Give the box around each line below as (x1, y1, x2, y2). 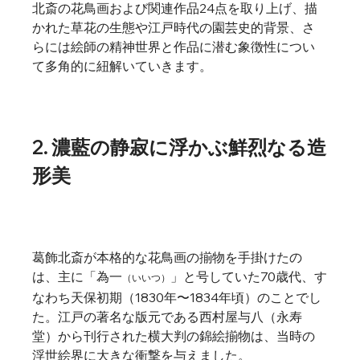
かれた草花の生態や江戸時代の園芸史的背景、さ (32, 19, 316, 35)
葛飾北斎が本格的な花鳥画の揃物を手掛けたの (32, 249, 303, 265)
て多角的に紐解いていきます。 (32, 58, 213, 74)
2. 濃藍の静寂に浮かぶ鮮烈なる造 (32, 135, 327, 159)
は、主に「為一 (32, 268, 123, 284)
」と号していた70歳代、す (170, 268, 328, 284)
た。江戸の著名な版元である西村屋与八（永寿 (32, 309, 303, 325)
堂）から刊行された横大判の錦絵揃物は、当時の (32, 328, 316, 344)
